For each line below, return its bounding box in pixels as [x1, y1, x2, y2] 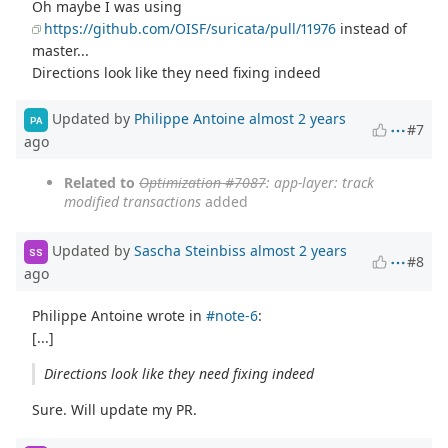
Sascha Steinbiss [134, 241, 246, 261]
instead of [336, 18, 408, 38]
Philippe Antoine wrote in [32, 306, 207, 326]
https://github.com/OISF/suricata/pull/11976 [44, 18, 337, 38]
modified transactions [64, 192, 201, 212]
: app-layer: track [266, 173, 374, 193]
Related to [64, 173, 135, 193]
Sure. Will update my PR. [32, 400, 198, 420]
